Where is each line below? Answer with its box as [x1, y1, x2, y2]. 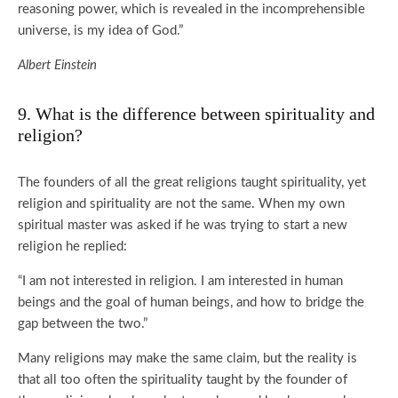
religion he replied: [18, 240, 127, 253]
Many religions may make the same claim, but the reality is [18, 352, 357, 365]
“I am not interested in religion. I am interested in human [18, 275, 343, 288]
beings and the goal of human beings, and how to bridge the [18, 296, 364, 309]
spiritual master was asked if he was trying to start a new [18, 219, 347, 232]
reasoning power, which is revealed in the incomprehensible [18, 3, 365, 16]
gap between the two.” [18, 317, 147, 330]
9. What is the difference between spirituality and [18, 104, 375, 123]
